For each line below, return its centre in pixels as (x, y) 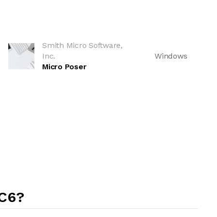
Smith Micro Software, (82, 45)
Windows (171, 56)
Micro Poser (64, 67)
